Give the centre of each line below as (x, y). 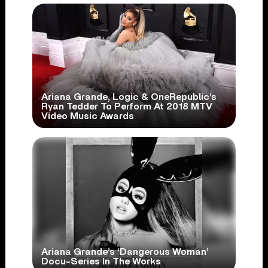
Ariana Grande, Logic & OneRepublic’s (129, 97)
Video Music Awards (87, 116)
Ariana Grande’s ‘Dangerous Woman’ (125, 252)
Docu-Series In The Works (101, 261)
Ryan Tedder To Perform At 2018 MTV (127, 106)
